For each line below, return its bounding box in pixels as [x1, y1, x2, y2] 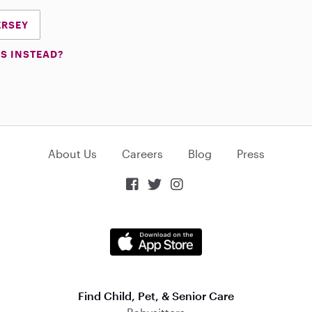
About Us [47, 147, 97, 161]
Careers [121, 147, 163, 161]
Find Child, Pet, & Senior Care [77, 289, 234, 303]
